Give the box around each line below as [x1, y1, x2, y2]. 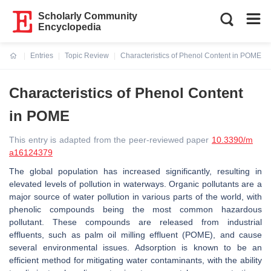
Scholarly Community [38, 11, 138, 21]
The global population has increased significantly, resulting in [9, 166, 262, 176]
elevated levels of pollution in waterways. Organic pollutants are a [9, 179, 262, 189]
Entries [30, 51, 53, 60]
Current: [10, 59, 38, 67]
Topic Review [65, 51, 109, 60]
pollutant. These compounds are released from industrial [9, 217, 262, 227]
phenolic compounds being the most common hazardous [9, 204, 262, 214]
